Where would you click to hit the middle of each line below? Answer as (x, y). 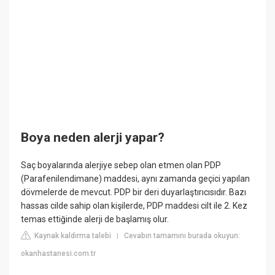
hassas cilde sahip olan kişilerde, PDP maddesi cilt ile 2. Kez (134, 206)
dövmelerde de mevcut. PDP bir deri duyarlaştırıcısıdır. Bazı (134, 192)
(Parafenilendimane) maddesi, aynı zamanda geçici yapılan (136, 179)
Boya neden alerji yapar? (93, 137)
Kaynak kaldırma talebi (72, 236)
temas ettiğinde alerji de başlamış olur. (95, 219)
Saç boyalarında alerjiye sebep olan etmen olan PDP (121, 165)
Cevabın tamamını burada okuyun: (182, 236)
